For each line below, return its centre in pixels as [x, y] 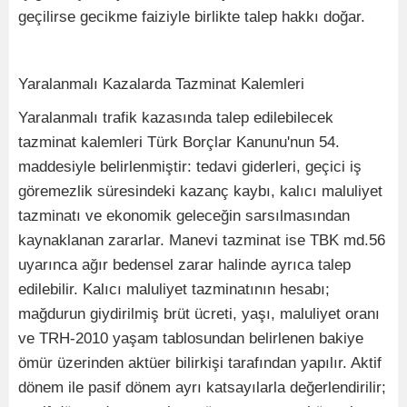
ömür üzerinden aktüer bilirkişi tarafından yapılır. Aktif [200, 363]
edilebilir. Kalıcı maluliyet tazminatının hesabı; [174, 290]
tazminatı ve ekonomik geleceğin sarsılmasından [184, 216]
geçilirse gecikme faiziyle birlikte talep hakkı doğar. [192, 17]
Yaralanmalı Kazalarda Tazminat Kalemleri [161, 84]
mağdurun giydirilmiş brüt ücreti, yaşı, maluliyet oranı [199, 314]
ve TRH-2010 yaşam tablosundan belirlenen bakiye [191, 339]
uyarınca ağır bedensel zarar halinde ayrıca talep [184, 265]
